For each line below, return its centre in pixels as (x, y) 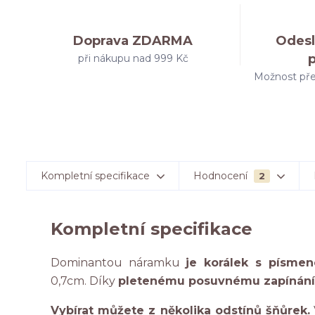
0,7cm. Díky (84, 281)
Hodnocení (222, 176)
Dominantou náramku (118, 263)
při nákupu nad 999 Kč (133, 58)
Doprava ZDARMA (133, 41)
